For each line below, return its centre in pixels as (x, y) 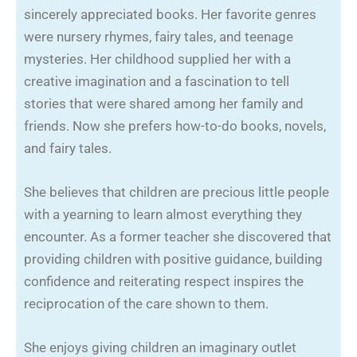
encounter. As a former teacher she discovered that (178, 236)
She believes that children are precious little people (177, 192)
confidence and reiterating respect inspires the (164, 281)
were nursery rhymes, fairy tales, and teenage (159, 36)
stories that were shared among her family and (164, 103)
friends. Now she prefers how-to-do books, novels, (175, 126)
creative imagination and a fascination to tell (157, 81)
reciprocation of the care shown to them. (146, 303)
